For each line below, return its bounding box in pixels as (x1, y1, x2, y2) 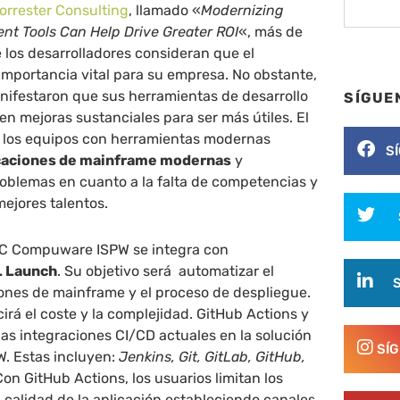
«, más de (238, 22, 304, 40)
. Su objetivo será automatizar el (57, 262, 275, 279)
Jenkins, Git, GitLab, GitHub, (119, 347, 306, 365)
